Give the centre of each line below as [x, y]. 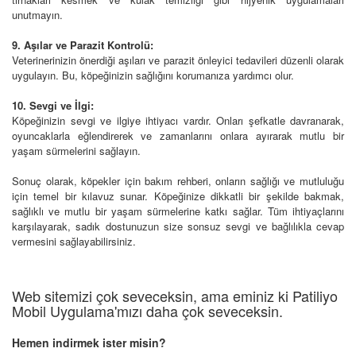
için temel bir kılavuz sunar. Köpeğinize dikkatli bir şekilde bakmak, [178, 195]
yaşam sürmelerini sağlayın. [76, 150]
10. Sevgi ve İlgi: [53, 105]
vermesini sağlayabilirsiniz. [74, 241]
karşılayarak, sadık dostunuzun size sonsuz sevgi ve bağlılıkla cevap [178, 226]
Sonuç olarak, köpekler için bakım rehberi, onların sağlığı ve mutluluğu [178, 180]
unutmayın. [37, 14]
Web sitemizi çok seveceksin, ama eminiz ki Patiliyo [175, 295]
